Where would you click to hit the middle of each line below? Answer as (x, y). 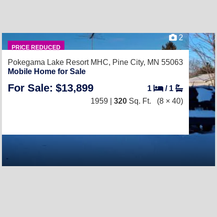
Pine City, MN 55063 (148, 62)
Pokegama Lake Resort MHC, (60, 62)
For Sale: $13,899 (51, 88)
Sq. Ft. (139, 101)
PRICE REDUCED (36, 47)
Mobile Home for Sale (47, 71)
